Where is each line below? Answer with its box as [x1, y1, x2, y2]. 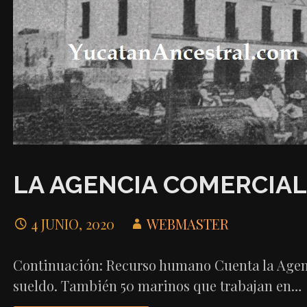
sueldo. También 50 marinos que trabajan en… [12, 275, 302, 295]
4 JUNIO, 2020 [30, 214, 114, 233]
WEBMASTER [146, 214, 229, 233]
